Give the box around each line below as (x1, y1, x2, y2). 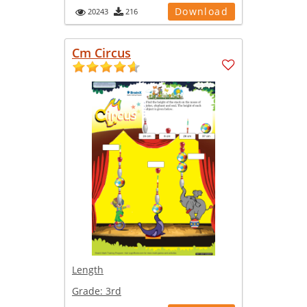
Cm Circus (72, 44, 131, 61)
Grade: (72, 284, 106, 297)
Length (72, 262, 103, 276)
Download (174, 4, 228, 18)
